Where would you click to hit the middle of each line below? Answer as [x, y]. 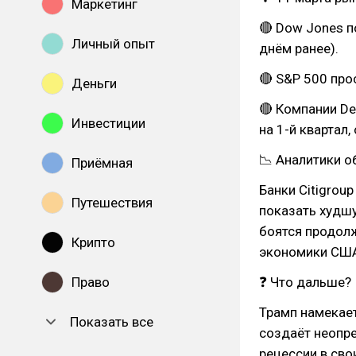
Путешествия [112, 203]
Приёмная [102, 163]
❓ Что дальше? [305, 282]
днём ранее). [299, 48]
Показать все [112, 322]
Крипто [93, 242]
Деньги [94, 83]
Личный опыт [113, 44]
